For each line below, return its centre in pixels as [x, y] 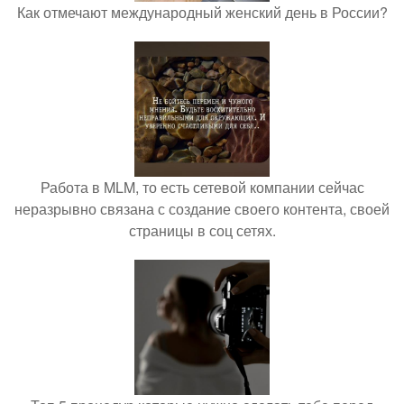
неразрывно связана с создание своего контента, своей [202, 209]
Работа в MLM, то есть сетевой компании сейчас [202, 188]
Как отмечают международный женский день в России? [202, 13]
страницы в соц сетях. [202, 231]
